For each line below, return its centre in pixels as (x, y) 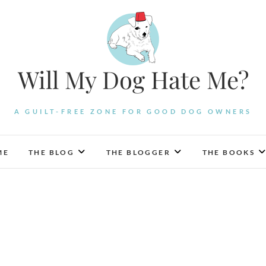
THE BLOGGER (138, 152)
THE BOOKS (229, 152)
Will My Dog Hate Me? (133, 79)
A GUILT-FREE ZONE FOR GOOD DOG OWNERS (133, 111)
